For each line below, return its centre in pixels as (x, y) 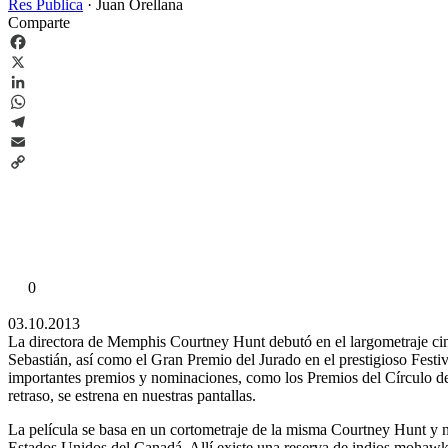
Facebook (39, 61)
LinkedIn (37, 101)
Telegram (37, 141)
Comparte (39, 22)
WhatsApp (42, 121)
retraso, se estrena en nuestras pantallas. (132, 395)
